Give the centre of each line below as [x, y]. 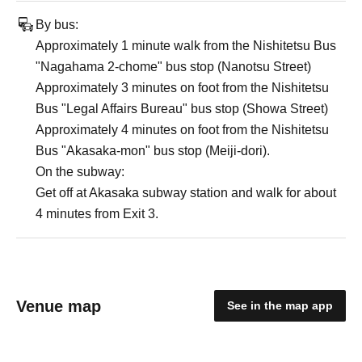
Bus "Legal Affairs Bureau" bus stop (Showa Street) [182, 109]
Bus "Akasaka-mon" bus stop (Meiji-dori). [153, 151]
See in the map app [280, 305]
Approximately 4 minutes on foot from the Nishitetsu [182, 130]
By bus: [57, 25]
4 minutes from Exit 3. [97, 214]
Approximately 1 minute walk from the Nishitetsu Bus [186, 46]
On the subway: [80, 172]
